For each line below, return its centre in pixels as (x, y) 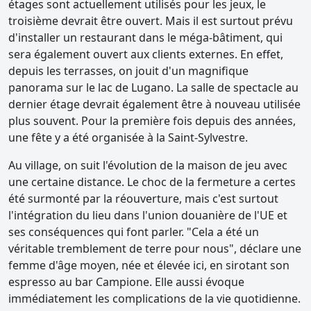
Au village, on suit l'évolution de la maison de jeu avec (148, 166)
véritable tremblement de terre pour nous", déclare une (155, 249)
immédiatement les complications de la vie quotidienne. (154, 299)
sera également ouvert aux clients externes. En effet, (146, 54)
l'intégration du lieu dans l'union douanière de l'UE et (148, 216)
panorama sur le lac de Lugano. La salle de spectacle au (153, 88)
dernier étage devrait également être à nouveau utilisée (154, 104)
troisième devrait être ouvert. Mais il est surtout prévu (151, 21)
